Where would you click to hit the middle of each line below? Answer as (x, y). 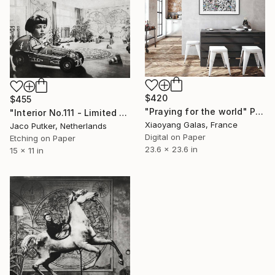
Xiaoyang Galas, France (191, 124)
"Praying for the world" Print (260, 111)
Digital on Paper (175, 137)
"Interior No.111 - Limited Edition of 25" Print (123, 113)
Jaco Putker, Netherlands (58, 126)
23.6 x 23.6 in (171, 149)
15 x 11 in (27, 151)
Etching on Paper (43, 138)
